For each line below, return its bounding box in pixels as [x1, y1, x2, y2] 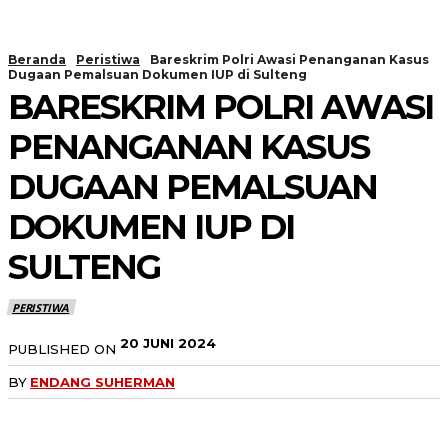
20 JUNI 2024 [120, 334, 216, 351]
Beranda [8, 52, 66, 67]
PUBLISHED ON [8, 340, 116, 357]
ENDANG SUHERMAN [30, 373, 175, 390]
